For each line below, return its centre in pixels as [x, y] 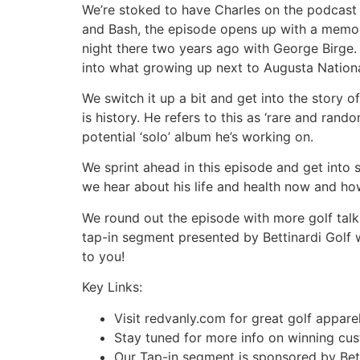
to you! [103, 256]
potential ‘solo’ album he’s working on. [198, 137]
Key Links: [112, 287]
